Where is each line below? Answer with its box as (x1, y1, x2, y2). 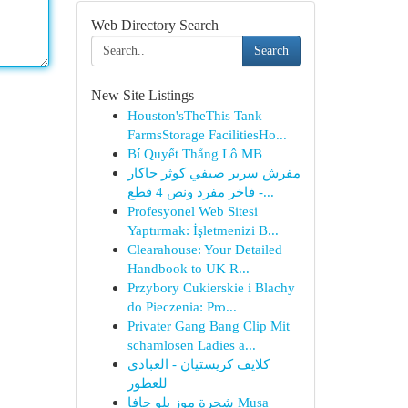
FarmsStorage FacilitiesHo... (127, 127, 287, 142)
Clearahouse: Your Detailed (127, 241, 282, 257)
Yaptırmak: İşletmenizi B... (127, 222, 279, 238)
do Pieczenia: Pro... (127, 299, 237, 314)
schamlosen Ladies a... (127, 337, 256, 352)
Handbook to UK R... (127, 260, 250, 276)
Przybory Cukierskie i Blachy (127, 280, 295, 295)
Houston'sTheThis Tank (127, 107, 262, 123)
